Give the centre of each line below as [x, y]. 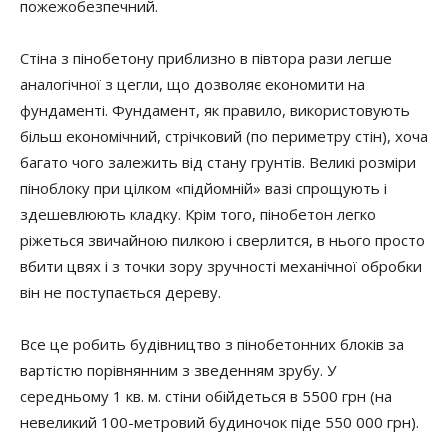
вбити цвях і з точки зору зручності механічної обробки [221, 266]
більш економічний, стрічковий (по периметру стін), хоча [224, 136]
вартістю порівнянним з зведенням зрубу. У [178, 370]
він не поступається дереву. [120, 292]
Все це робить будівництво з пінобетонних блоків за [212, 344]
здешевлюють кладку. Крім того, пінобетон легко [198, 214]
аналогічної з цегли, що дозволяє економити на [192, 84]
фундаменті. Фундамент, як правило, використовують [215, 110]
